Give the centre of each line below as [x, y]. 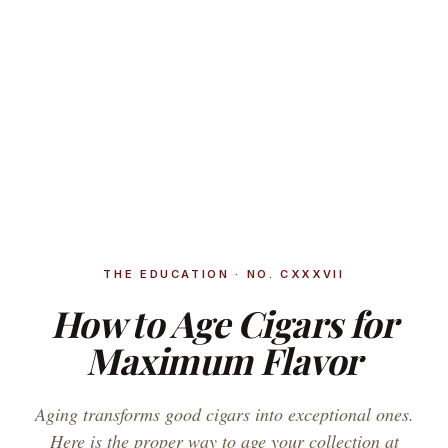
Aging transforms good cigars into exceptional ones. [224, 414]
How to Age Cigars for [224, 323]
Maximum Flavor [224, 360]
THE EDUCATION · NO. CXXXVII [224, 274]
